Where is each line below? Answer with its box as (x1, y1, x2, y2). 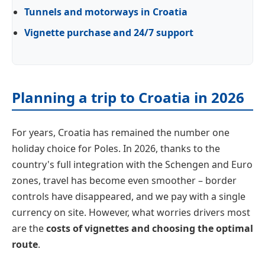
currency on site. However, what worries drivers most (12, 206, 250, 219)
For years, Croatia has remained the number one (12, 126, 230, 140)
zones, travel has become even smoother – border (12, 174, 237, 188)
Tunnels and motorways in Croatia (24, 5, 188, 19)
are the (12, 222, 46, 235)
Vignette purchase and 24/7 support (24, 26, 193, 40)
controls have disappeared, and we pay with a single (12, 190, 245, 203)
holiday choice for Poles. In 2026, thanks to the (12, 142, 220, 156)
